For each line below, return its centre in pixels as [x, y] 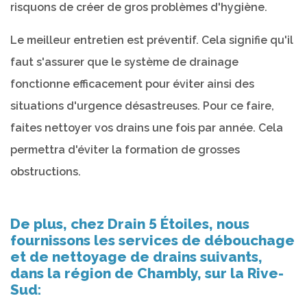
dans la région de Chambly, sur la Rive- [147, 273]
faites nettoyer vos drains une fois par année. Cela [147, 127]
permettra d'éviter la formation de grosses [125, 149]
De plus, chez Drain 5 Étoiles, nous [130, 223]
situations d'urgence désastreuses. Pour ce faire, [142, 106]
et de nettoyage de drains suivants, [136, 256]
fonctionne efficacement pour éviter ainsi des [132, 84]
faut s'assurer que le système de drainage [124, 62]
